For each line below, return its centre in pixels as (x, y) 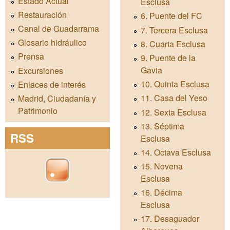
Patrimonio (38, 110)
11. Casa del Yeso (174, 98)
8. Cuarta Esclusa (173, 44)
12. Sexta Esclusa (174, 112)
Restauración (42, 14)
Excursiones (41, 70)
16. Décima (161, 193)
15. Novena (162, 166)
